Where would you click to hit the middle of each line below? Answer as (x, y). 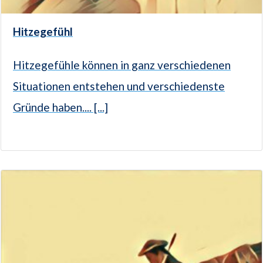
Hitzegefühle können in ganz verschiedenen (122, 65)
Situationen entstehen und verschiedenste (119, 86)
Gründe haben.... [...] (60, 107)
